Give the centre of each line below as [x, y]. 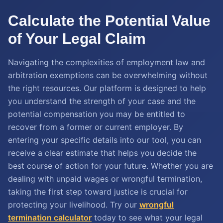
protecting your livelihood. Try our [74, 205]
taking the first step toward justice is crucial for [98, 192]
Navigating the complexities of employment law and [107, 62]
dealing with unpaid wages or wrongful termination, [105, 179]
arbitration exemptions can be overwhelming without [108, 75]
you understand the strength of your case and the [102, 101]
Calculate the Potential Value [109, 21]
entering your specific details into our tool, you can [105, 140]
